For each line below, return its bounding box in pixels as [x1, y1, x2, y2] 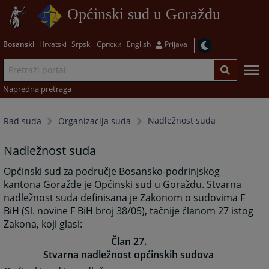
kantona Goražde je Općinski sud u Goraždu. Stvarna [4, 178, 242, 192]
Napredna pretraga [2, 83, 71, 94]
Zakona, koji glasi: [4, 217, 83, 231]
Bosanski [2, 38, 34, 49]
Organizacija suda [58, 115, 131, 127]
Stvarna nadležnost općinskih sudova [43, 247, 214, 261]
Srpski [71, 38, 92, 49]
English [126, 38, 151, 49]
